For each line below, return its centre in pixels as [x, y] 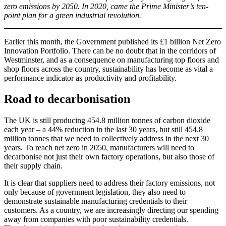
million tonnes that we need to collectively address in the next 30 [106, 139]
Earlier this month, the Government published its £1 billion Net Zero [112, 41]
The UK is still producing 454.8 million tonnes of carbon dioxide [107, 121]
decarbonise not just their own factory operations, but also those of [109, 157]
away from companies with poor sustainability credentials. [96, 219]
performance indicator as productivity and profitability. [90, 78]
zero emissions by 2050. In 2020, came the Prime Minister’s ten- [106, 6]
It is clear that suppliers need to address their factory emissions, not [109, 183]
